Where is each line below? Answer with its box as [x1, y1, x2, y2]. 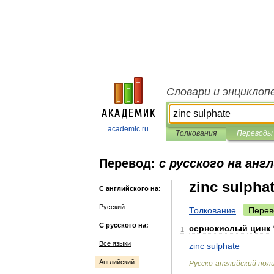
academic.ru [108, 125, 149, 133]
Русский [99, 203, 125, 210]
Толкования [176, 129, 217, 138]
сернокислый [189, 223, 248, 233]
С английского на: [99, 185, 161, 192]
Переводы [236, 129, 273, 138]
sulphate [207, 241, 240, 251]
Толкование [189, 206, 236, 215]
